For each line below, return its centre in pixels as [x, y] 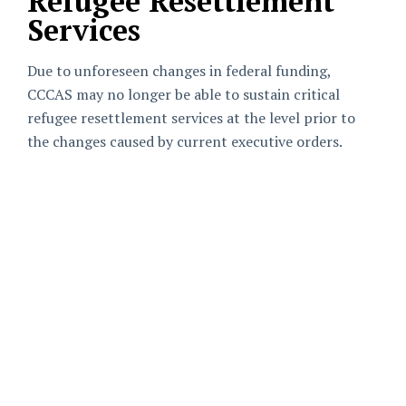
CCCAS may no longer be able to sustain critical [184, 94]
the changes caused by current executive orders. [185, 141]
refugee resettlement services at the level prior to [191, 118]
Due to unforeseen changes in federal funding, [179, 71]
